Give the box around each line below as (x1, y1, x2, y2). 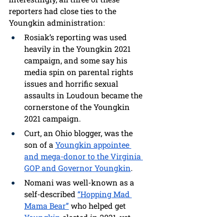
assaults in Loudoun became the (24, 90, 144, 100)
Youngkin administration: (9, 17, 105, 28)
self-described (24, 188, 77, 199)
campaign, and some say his (24, 55, 129, 65)
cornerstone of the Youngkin (24, 101, 132, 112)
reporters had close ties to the (9, 5, 118, 16)
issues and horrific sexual (24, 78, 120, 89)
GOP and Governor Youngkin (24, 162, 131, 173)
